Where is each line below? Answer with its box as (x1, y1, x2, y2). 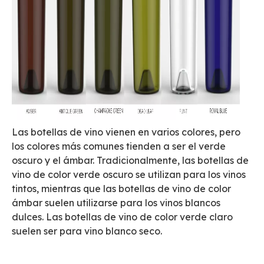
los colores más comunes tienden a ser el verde (12, 140, 226, 152)
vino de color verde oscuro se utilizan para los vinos (12, 169, 246, 180)
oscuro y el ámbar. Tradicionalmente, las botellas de (12, 154, 249, 166)
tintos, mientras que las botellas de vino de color (12, 183, 231, 194)
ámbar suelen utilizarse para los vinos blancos (12, 197, 220, 209)
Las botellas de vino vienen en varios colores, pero (12, 126, 240, 138)
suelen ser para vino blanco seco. (12, 225, 162, 237)
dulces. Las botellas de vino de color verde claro (12, 211, 233, 223)
